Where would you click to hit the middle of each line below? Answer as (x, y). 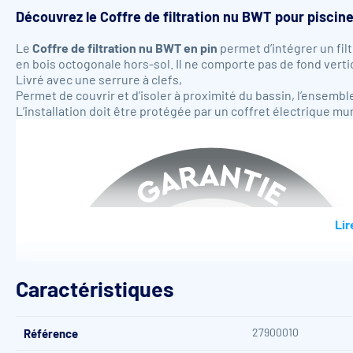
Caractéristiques (95, 288)
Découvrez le (58, 17)
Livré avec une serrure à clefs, (99, 79)
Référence (51, 333)
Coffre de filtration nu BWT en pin (126, 48)
